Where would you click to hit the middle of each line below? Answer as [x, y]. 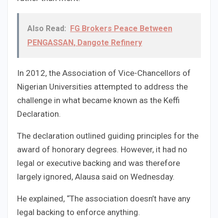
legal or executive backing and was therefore [99, 163]
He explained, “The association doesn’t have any [104, 199]
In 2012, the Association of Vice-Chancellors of [104, 73]
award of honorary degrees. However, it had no [102, 150]
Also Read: [47, 29]
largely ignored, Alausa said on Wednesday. [96, 177]
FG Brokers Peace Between [121, 29]
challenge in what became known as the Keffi [98, 100]
